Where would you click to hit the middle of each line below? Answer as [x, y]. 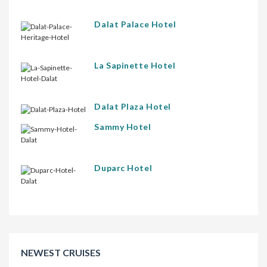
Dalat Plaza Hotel [133, 106]
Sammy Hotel [123, 126]
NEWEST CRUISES [61, 252]
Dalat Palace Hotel [135, 24]
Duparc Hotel [123, 167]
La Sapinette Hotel [135, 65]
